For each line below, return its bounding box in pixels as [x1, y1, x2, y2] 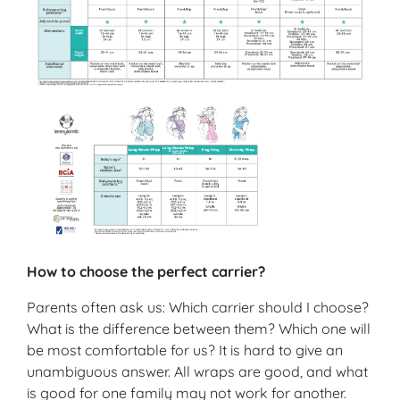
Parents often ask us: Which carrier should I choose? [27, 297, 369, 316]
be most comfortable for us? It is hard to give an [27, 340, 343, 359]
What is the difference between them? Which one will [27, 319, 371, 337]
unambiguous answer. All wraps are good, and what [27, 362, 368, 380]
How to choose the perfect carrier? [27, 262, 265, 280]
